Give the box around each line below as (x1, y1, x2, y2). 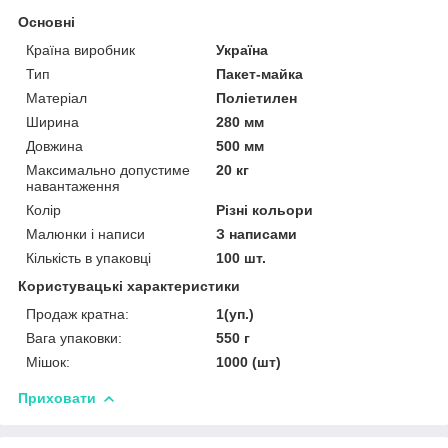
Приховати (18, 389, 96, 406)
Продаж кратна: (26, 305, 129, 322)
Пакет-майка (216, 65, 304, 82)
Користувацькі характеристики (18, 277, 240, 294)
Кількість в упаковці (26, 249, 151, 266)
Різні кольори (216, 201, 314, 218)
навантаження (26, 177, 120, 194)
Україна (216, 41, 269, 58)
